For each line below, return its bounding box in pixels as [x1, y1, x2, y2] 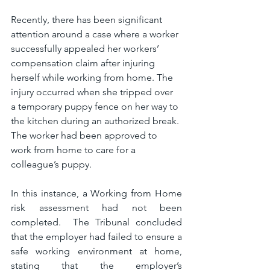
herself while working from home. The [11, 71, 175, 83]
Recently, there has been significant [11, 13, 165, 25]
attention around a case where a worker [11, 28, 181, 40]
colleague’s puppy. [11, 158, 92, 170]
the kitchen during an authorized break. [11, 115, 181, 127]
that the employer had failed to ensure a [11, 230, 182, 242]
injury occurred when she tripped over [11, 86, 175, 98]
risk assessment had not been [11, 201, 182, 213]
